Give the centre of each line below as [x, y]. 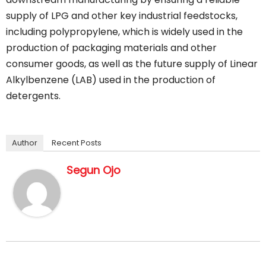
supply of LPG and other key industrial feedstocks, [122, 15]
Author [25, 142]
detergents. [33, 96]
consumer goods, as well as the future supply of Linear [132, 64]
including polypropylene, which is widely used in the [124, 31]
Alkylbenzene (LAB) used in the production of [111, 80]
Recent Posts [77, 142]
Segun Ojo [94, 170]
